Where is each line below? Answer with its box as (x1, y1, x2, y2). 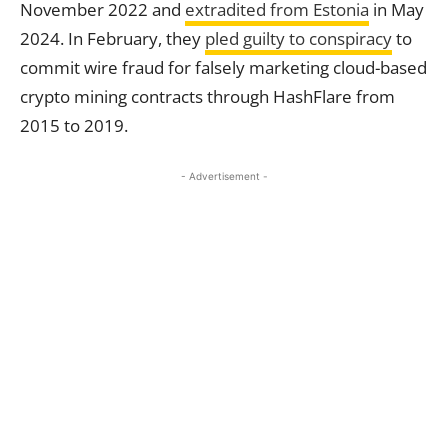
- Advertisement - (180, 170, 268, 182)
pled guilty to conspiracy (205, 27, 392, 50)
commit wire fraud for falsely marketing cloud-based (20, 56, 427, 79)
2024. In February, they (20, 27, 205, 50)
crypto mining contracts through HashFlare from (20, 85, 395, 108)
